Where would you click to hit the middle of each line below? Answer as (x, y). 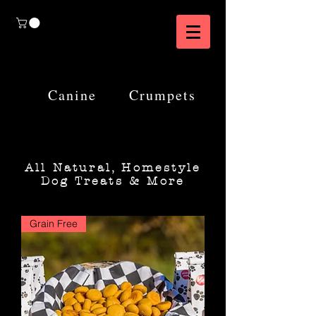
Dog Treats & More (113, 181)
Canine (72, 95)
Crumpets (163, 95)
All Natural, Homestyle (113, 168)
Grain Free (54, 224)
